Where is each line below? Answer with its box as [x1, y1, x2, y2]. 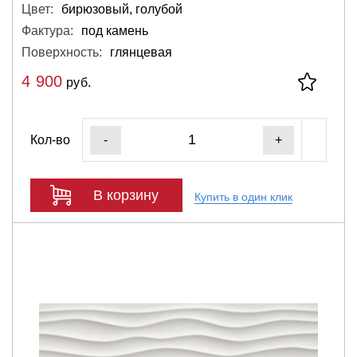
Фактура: [22, 24, 73, 37]
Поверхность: [22, 45, 102, 59]
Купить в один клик [194, 190, 292, 203]
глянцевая [110, 45, 172, 59]
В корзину [93, 186, 159, 203]
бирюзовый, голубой [61, 2, 182, 16]
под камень [81, 24, 148, 37]
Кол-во [30, 132, 70, 147]
